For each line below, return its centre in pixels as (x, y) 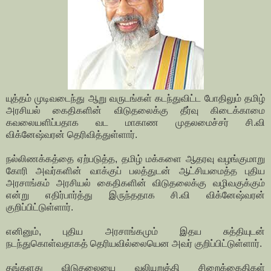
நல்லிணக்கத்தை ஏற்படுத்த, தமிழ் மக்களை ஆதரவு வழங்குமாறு (135, 159)
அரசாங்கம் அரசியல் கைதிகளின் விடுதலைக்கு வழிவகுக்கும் (135, 183)
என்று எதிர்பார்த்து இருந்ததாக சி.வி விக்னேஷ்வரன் (135, 195)
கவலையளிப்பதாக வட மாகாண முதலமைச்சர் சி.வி (135, 123)
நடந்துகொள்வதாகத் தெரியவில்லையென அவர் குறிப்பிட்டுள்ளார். (134, 244)
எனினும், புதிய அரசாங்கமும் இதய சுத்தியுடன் (135, 232)
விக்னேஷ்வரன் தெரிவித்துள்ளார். (72, 135)
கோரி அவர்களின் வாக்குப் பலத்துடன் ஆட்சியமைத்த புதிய (135, 171)
